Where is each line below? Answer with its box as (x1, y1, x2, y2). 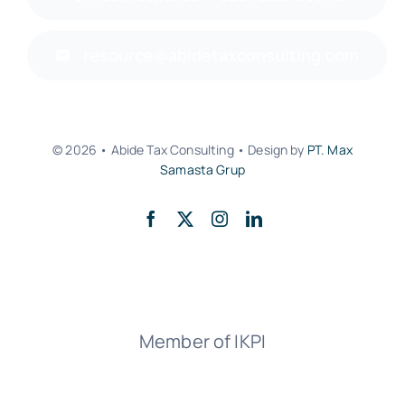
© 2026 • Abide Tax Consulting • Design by (52, 140, 307, 158)
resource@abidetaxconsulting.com (82, 43, 359, 66)
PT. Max (306, 140, 353, 158)
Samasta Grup (160, 160, 245, 178)
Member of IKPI (138, 328, 267, 353)
